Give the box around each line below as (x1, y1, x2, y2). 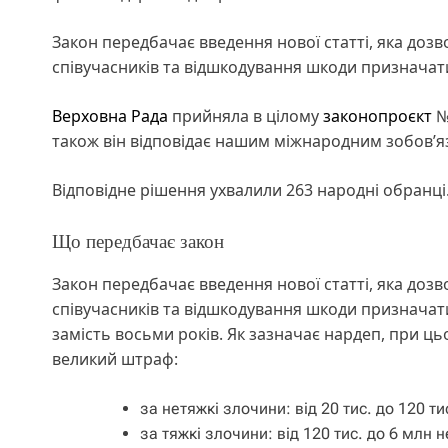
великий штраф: (52, 347, 178, 370)
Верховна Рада (52, 104, 168, 127)
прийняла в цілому (168, 104, 323, 127)
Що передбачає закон (52, 230, 224, 252)
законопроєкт (323, 104, 432, 127)
